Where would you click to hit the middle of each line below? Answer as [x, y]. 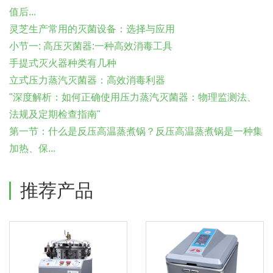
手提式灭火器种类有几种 [63, 63]
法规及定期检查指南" [55, 114]
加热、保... [32, 148]
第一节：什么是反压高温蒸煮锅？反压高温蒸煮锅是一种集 [136, 131]
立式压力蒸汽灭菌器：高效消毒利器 [87, 80]
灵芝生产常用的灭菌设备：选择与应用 [92, 29]
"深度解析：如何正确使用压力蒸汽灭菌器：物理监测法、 [133, 97]
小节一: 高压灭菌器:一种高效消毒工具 [91, 46]
